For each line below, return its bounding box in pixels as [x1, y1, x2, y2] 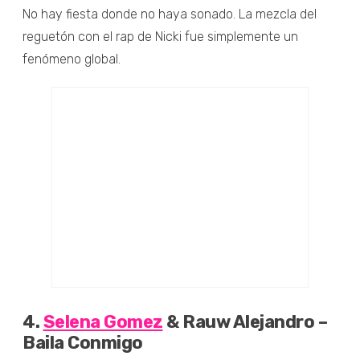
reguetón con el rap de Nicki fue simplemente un [22, 28, 298, 44]
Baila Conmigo [22, 331, 143, 354]
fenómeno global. [22, 51, 121, 67]
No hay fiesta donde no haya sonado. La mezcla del [22, 6, 317, 22]
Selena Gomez [43, 310, 163, 333]
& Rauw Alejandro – [162, 310, 327, 333]
